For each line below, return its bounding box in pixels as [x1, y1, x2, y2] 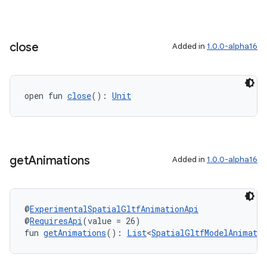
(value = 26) [82, 215, 141, 226]
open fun [24, 90, 67, 101]
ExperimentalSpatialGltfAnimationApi [30, 203, 198, 215]
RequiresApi [30, 215, 82, 226]
